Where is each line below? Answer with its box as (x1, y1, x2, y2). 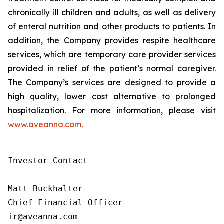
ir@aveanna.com (8, 212, 78, 221)
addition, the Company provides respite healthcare (8, 35, 216, 45)
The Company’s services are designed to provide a (8, 77, 216, 87)
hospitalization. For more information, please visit (8, 105, 216, 115)
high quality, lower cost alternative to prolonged (8, 91, 216, 101)
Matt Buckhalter (8, 184, 83, 193)
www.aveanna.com (8, 119, 81, 129)
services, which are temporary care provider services (8, 49, 216, 59)
